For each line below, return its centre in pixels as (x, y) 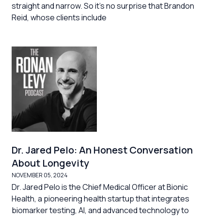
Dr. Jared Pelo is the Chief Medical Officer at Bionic (100, 187)
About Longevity (50, 163)
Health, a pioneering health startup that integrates (101, 199)
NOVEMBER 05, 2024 (40, 175)
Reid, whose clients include (59, 17)
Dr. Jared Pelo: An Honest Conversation (102, 150)
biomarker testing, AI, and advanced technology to (100, 210)
